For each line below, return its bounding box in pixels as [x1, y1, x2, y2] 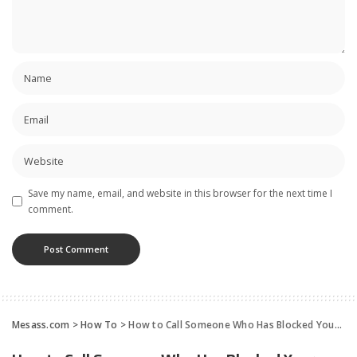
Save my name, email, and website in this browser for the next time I [28, 186, 332, 200]
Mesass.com [12, 317, 70, 331]
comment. [28, 202, 73, 216]
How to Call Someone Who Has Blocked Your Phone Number [128, 317, 335, 331]
